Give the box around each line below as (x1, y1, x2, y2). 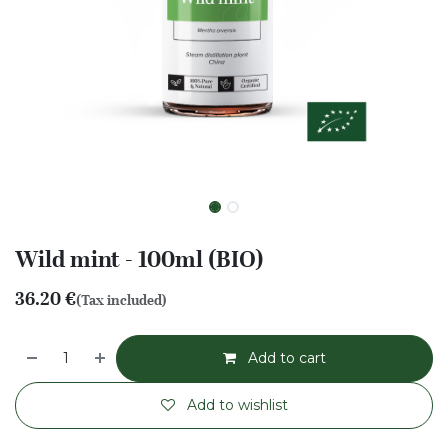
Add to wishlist (186, 396, 288, 414)
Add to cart (244, 349, 327, 367)
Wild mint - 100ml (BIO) (15, 241, 264, 277)
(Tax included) (76, 289, 167, 311)
